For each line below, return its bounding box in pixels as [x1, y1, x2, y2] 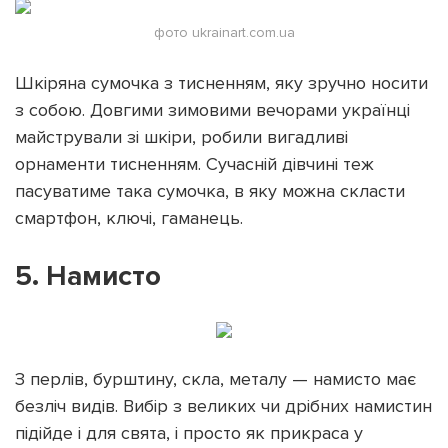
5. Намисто [15, 258, 161, 293]
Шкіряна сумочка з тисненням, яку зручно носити [15, 71, 428, 94]
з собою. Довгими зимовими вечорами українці [15, 98, 410, 121]
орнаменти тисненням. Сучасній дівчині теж [15, 152, 374, 175]
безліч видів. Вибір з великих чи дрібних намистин [15, 394, 432, 417]
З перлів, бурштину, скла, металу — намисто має [15, 367, 416, 390]
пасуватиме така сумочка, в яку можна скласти [15, 179, 405, 202]
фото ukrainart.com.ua [153, 23, 295, 41]
